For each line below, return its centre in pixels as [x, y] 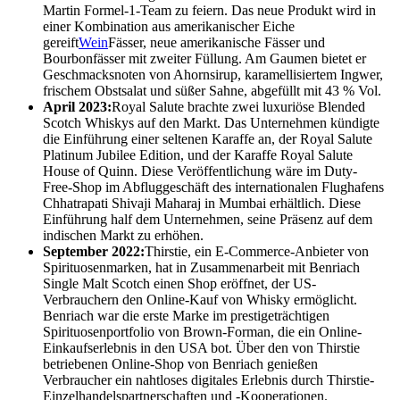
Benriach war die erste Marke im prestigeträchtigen [186, 316]
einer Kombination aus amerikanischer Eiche [169, 27]
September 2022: [94, 252]
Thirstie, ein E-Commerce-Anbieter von [257, 252]
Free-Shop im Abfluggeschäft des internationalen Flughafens [213, 187]
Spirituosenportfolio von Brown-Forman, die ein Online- [202, 332]
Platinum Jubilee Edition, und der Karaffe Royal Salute [198, 155]
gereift [61, 43]
